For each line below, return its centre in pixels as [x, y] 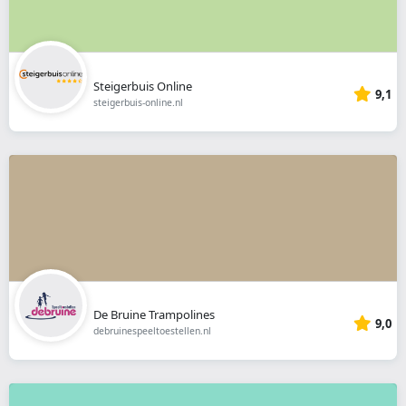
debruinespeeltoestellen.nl [152, 331]
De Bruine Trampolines [154, 315]
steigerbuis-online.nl [138, 102]
